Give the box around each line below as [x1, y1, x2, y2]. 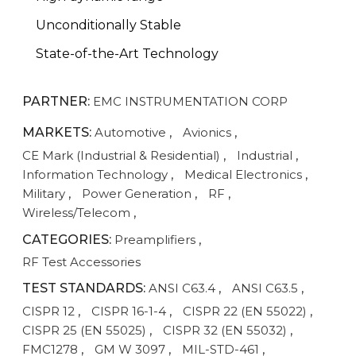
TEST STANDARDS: [22, 280, 145, 296]
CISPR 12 [22, 303, 75, 319]
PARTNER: [22, 93, 90, 109]
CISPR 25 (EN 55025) [22, 322, 146, 338]
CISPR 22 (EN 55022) [183, 303, 307, 319]
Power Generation [82, 185, 192, 201]
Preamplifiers [114, 231, 199, 247]
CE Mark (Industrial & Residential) [22, 147, 220, 163]
